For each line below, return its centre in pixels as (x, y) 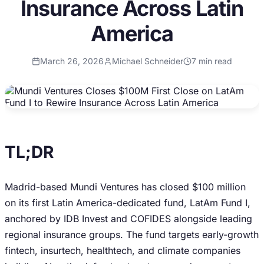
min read (214, 61)
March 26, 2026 (72, 61)
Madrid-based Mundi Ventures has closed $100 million (125, 187)
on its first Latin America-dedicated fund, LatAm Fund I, (128, 203)
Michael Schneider (148, 61)
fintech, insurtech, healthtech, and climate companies (123, 250)
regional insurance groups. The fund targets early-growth (132, 235)
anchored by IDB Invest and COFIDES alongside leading (128, 219)
